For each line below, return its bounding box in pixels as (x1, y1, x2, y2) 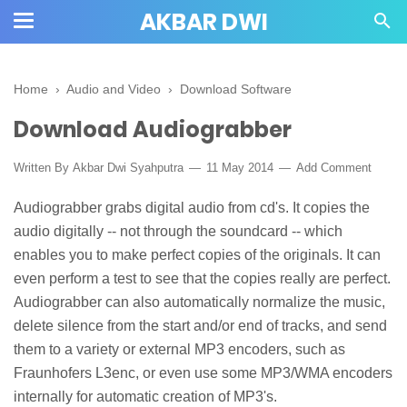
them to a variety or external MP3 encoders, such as (14, 341, 345, 357)
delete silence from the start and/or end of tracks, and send (14, 317, 387, 333)
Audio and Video (66, 82, 161, 96)
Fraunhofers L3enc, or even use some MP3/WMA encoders (14, 364, 392, 381)
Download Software (180, 82, 292, 96)
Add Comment (296, 161, 372, 174)
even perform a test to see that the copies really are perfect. (14, 270, 391, 286)
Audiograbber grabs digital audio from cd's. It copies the (14, 199, 370, 215)
